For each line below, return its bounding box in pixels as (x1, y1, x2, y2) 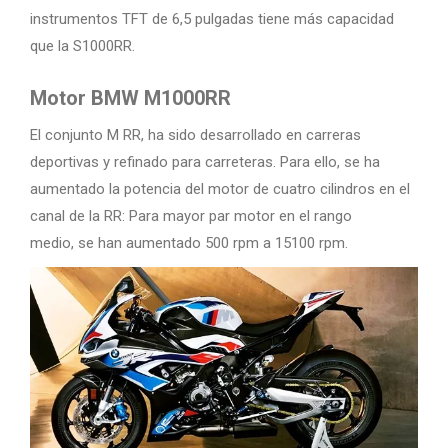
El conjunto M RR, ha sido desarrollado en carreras (30, 126, 361, 144)
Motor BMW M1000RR (30, 86, 231, 110)
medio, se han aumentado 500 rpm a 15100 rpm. (30, 234, 348, 252)
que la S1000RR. (30, 37, 135, 55)
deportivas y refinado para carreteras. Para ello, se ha (30, 153, 380, 171)
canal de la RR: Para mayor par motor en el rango (30, 207, 352, 225)
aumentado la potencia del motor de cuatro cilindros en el (30, 180, 410, 198)
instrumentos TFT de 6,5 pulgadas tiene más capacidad (30, 10, 394, 28)
